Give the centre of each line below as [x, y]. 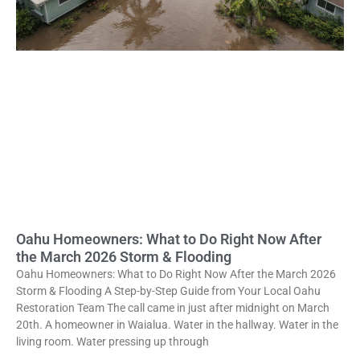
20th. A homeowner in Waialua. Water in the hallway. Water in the [177, 324]
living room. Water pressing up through [112, 341]
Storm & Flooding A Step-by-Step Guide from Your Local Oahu [168, 290]
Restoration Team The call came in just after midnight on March [173, 307]
